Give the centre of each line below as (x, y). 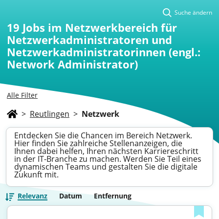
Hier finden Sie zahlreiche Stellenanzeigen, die (98, 143)
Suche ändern (193, 12)
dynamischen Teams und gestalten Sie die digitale (106, 167)
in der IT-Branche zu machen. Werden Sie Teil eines (108, 159)
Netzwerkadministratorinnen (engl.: (104, 52)
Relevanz (33, 196)
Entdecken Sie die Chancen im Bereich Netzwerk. (103, 135)
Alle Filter (22, 95)
